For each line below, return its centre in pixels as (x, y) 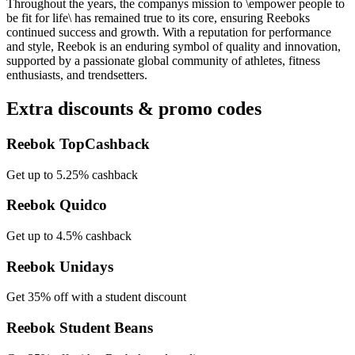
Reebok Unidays (60, 266)
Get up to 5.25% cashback (72, 174)
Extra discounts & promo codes (134, 108)
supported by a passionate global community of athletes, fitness (163, 61)
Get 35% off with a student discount (96, 297)
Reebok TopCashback (78, 143)
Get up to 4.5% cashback (69, 236)
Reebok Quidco (57, 205)
